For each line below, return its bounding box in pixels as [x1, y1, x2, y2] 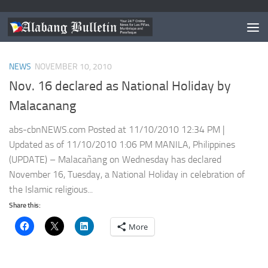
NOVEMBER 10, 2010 [35, 62, 112, 72]
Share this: [9, 201, 41, 210]
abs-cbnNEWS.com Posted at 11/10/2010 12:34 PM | [9, 124, 225, 136]
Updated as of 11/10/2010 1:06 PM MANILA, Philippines [9, 139, 235, 151]
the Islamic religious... [9, 184, 93, 196]
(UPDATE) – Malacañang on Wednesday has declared [9, 154, 221, 166]
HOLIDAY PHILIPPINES [56, 21, 136, 31]
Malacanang [9, 98, 76, 114]
